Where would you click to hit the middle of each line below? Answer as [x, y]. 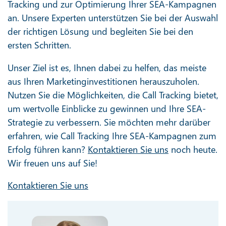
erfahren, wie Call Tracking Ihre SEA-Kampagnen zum [112, 135]
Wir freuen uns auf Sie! [52, 163]
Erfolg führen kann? [48, 149]
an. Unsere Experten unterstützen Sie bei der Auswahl [113, 17]
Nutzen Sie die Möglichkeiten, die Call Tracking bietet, [113, 95]
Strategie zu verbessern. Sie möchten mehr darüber [109, 122]
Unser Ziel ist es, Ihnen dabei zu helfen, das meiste [107, 67]
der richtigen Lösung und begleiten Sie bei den [100, 31]
